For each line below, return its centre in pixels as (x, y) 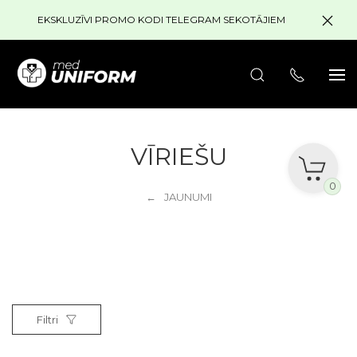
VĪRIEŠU (178, 156)
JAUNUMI (188, 196)
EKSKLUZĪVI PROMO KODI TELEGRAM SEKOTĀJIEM (161, 20)
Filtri (47, 319)
